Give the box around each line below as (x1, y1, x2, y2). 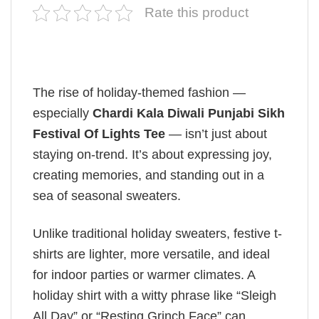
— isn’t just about (165, 127, 267, 142)
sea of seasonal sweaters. (33, 189, 181, 204)
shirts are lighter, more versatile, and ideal (33, 246, 270, 261)
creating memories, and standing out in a (33, 168, 264, 183)
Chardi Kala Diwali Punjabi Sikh (93, 106, 285, 121)
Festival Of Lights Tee (33, 127, 165, 142)
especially (33, 106, 93, 121)
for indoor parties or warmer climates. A (33, 267, 255, 282)
